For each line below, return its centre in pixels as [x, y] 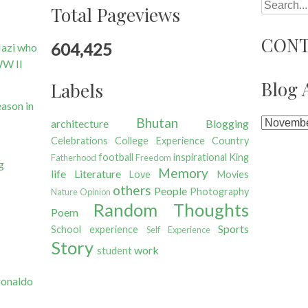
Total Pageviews [115, 14]
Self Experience [178, 230]
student [114, 251]
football [115, 157]
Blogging [227, 124]
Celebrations [79, 141]
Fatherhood [74, 158]
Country [231, 141]
